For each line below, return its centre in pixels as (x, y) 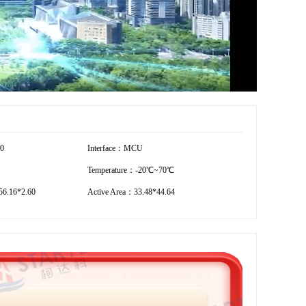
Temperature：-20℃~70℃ (131, 170)
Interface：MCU (115, 148)
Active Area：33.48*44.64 (131, 192)
